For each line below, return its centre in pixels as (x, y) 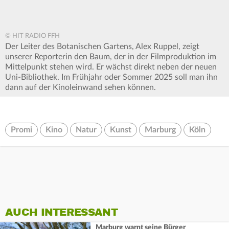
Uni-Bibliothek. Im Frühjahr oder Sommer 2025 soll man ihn (111, 77)
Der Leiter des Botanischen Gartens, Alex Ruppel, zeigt (102, 46)
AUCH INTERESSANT (61, 212)
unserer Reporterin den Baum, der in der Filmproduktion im (111, 56)
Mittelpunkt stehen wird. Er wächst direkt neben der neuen (111, 67)
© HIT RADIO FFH (32, 36)
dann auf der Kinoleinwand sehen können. (81, 87)
